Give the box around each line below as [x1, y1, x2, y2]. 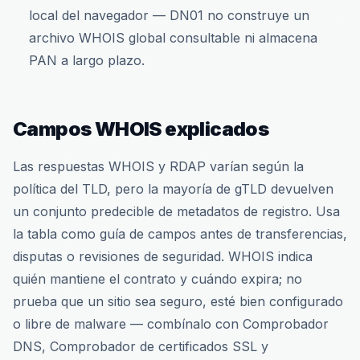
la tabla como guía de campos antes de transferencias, [13, 226, 347, 242]
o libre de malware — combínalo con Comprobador [13, 316, 329, 332]
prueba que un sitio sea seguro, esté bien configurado [13, 293, 343, 309]
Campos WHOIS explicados [13, 117, 269, 141]
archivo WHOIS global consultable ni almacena [29, 30, 317, 46]
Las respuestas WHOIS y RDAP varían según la [13, 158, 304, 174]
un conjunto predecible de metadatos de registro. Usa [13, 203, 340, 219]
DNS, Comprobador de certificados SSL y [13, 338, 268, 354]
